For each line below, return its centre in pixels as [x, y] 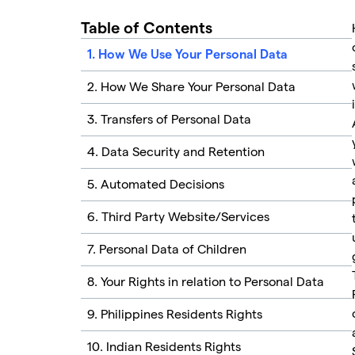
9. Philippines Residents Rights [175, 314]
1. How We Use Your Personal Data [187, 55]
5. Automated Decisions [156, 184]
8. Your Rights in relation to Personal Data [206, 282]
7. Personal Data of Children [167, 249]
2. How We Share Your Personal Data [191, 87]
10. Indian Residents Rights [164, 347]
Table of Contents [147, 29]
